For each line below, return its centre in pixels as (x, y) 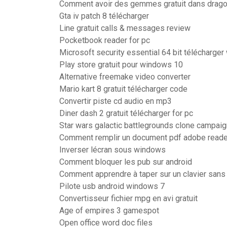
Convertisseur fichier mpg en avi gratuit (128, 198)
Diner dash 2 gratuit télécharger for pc (126, 113)
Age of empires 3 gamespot (109, 211)
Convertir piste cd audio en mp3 (116, 101)
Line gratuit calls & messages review (125, 28)
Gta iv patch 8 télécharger (104, 16)
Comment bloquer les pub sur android (126, 162)
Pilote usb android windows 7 (112, 186)
